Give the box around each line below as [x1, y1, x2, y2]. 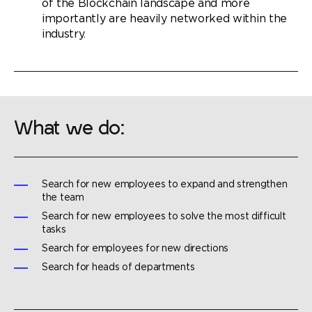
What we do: [14, 120, 125, 139]
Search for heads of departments [42, 263, 195, 272]
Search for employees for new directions [42, 244, 229, 253]
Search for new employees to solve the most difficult [42, 212, 286, 221]
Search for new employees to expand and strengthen [42, 180, 288, 189]
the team [42, 194, 84, 202]
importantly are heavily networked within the [42, 14, 287, 24]
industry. [42, 29, 86, 40]
